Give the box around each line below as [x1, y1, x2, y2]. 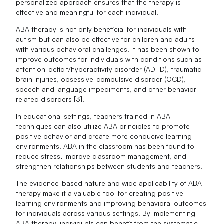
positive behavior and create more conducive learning [16, 132, 192, 141]
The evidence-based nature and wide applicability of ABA [16, 179, 202, 188]
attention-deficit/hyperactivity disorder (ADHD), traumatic [16, 65, 202, 74]
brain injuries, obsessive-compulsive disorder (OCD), [16, 75, 186, 84]
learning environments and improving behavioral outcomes [16, 199, 207, 208]
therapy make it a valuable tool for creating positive [16, 189, 184, 198]
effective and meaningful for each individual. [16, 8, 159, 17]
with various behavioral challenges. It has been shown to [16, 45, 200, 54]
